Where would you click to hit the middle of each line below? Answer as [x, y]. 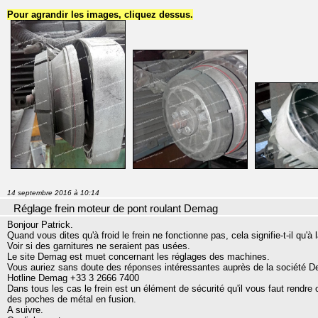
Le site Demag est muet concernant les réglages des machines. [138, 256]
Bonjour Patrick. [40, 224]
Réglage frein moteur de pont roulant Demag [116, 208]
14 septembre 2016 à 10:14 [53, 192]
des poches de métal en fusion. [72, 299]
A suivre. [25, 309]
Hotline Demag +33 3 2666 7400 [73, 278]
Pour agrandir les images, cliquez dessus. [100, 15]
